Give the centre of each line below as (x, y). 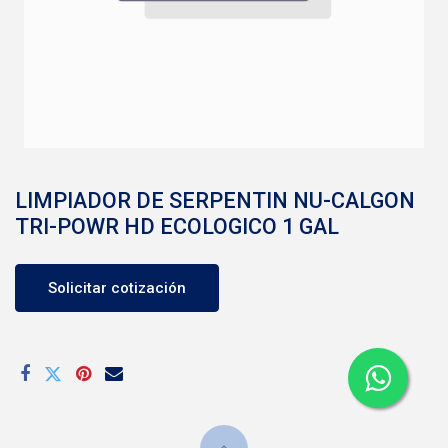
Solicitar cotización (117, 288)
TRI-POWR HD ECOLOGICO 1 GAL (177, 226)
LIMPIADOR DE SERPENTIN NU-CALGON (215, 200)
